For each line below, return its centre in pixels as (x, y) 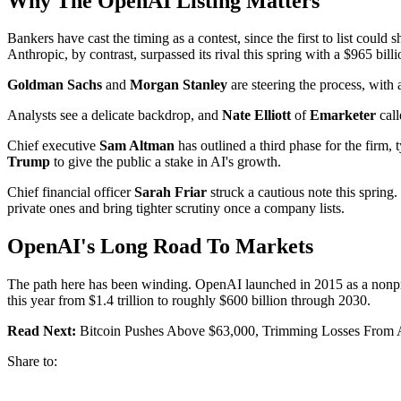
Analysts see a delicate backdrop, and (115, 115)
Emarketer (343, 115)
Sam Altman (137, 146)
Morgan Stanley (179, 85)
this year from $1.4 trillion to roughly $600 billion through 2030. (189, 301)
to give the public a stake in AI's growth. (166, 162)
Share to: (32, 362)
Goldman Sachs (55, 85)
